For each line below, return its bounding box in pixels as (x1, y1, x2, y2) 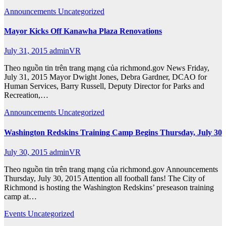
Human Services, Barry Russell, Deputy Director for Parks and (4, 82, 204, 91)
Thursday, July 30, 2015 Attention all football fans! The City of (4, 174, 205, 183)
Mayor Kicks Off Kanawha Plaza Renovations (4, 27, 162, 36)
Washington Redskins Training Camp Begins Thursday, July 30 (4, 128, 222, 137)
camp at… (4, 192, 37, 201)
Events (4, 209, 28, 218)
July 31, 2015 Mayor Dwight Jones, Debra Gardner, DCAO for (4, 73, 207, 82)
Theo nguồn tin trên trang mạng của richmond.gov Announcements (4, 164, 218, 174)
